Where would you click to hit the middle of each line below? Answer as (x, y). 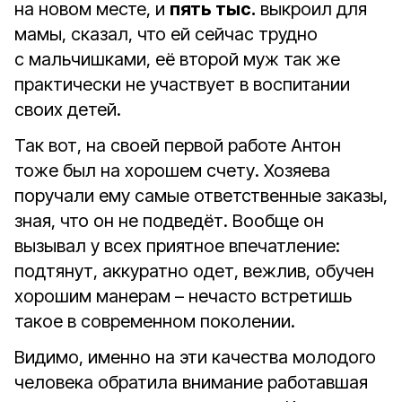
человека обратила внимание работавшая (191, 382)
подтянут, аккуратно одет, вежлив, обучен (194, 271)
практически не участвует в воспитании (182, 84)
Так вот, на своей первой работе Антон (178, 145)
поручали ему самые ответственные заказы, (201, 196)
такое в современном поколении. (155, 321)
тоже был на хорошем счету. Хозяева (172, 170)
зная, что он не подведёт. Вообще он (169, 221)
